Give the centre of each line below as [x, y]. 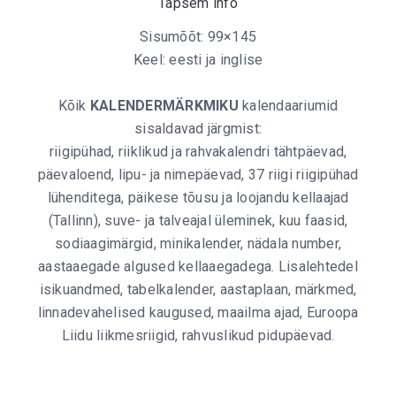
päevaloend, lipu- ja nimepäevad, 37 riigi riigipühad [198, 175]
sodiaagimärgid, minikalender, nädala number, [198, 244]
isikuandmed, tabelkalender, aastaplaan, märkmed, [198, 289]
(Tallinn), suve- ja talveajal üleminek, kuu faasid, [198, 221]
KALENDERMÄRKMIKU [164, 106]
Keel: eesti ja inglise [198, 60]
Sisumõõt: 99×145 [198, 37]
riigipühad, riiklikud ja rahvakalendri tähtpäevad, [198, 152]
